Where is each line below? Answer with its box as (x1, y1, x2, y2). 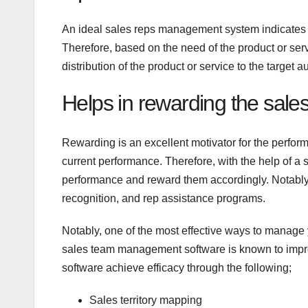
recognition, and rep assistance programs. (62, 192, 268, 204)
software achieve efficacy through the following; (62, 261, 291, 274)
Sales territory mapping (89, 294, 202, 306)
